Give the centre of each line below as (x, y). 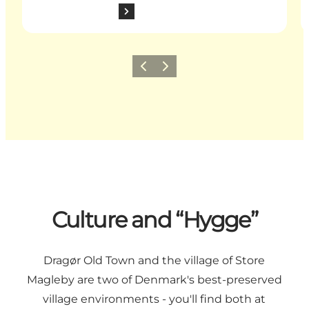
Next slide (177, 70)
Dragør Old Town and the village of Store (154, 260)
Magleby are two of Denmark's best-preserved (154, 280)
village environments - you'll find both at (154, 299)
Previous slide (165, 70)
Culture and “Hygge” (154, 220)
